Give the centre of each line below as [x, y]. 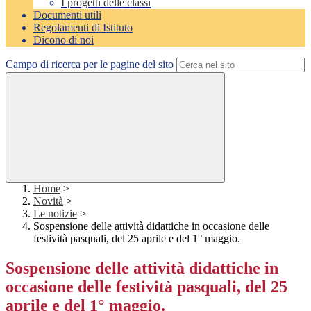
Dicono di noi [64, 40]
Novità [48, 201]
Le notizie [55, 214]
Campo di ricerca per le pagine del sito [90, 65]
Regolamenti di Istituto [83, 28]
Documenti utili [67, 15]
